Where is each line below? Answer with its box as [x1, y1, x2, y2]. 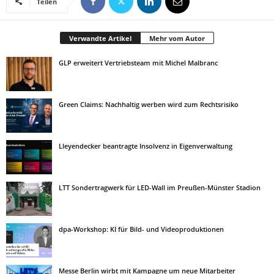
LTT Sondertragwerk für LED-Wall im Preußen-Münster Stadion [59, 183, 261, 192]
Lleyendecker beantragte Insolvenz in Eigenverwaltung [59, 141, 232, 150]
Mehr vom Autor [149, 34, 205, 43]
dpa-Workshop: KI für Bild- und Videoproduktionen [59, 224, 224, 234]
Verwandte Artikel [69, 34, 131, 43]
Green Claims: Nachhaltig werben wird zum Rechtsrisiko [59, 100, 239, 109]
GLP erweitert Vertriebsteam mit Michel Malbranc [59, 58, 218, 67]
